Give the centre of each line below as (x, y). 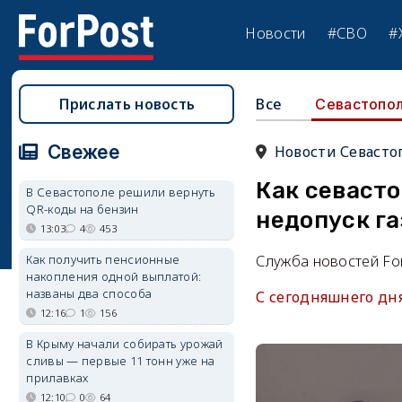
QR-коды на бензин (83, 209)
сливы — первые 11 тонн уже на (121, 361)
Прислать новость (127, 104)
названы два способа (89, 293)
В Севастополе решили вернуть (121, 192)
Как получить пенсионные (103, 259)
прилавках (57, 378)
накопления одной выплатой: (114, 276)
